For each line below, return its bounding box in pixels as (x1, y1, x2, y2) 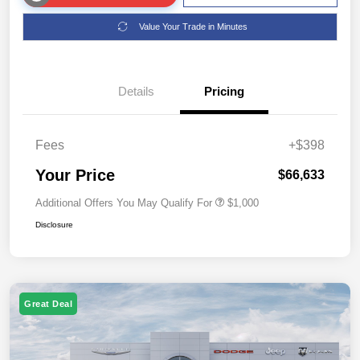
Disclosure (35, 219, 73, 229)
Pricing (204, 84, 244, 98)
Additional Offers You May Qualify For (35, 196, 212, 209)
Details (117, 84, 154, 98)
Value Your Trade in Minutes (139, 21, 247, 31)
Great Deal (24, 298, 72, 309)
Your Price (35, 166, 115, 184)
